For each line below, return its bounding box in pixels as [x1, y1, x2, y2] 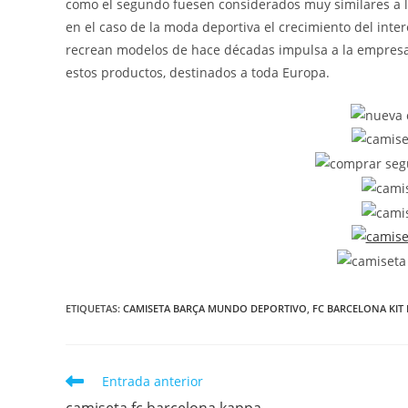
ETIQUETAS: [66, 301, 123, 315]
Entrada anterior [102, 372, 203, 390]
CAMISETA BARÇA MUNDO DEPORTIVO [123, 301, 307, 315]
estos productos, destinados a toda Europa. [66, 63, 330, 81]
